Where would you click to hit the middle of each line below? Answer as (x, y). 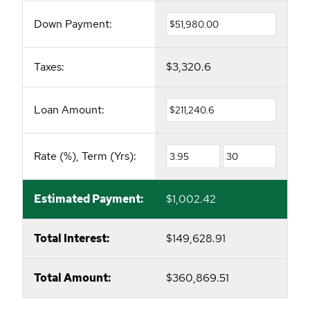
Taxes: (49, 67)
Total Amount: (72, 278)
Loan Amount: (69, 110)
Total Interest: (72, 239)
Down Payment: (73, 24)
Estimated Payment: (89, 199)
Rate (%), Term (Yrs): (85, 156)
